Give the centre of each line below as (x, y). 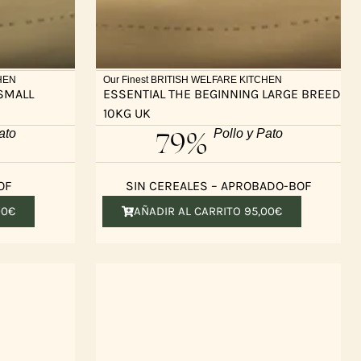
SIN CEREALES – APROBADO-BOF (219, 185)
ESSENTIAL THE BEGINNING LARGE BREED (222, 93)
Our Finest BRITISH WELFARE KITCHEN (193, 80)
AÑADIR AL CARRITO (189, 211)
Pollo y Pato (248, 133)
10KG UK (127, 113)
